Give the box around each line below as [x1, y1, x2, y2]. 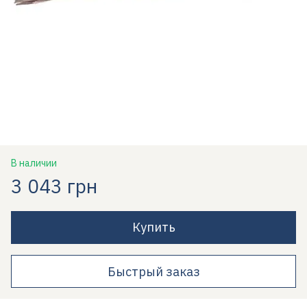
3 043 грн [11, 173, 97, 199]
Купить [132, 219, 175, 235]
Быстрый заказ [107, 263, 200, 280]
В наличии [11, 157, 57, 169]
